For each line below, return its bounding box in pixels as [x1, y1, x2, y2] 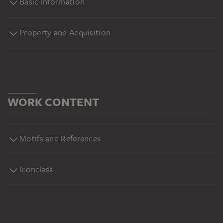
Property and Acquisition [19, 27, 111, 38]
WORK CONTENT [7, 94, 99, 110]
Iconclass [19, 164, 53, 175]
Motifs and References [19, 133, 101, 144]
